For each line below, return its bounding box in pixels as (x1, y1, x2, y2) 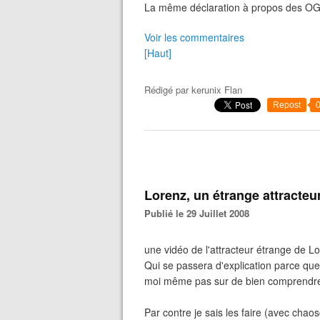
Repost (273, 100, 301, 110)
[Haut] (144, 46, 171, 60)
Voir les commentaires (144, 30, 244, 44)
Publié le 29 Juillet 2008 (151, 206, 249, 220)
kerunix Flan (191, 83, 242, 96)
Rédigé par (144, 83, 191, 96)
